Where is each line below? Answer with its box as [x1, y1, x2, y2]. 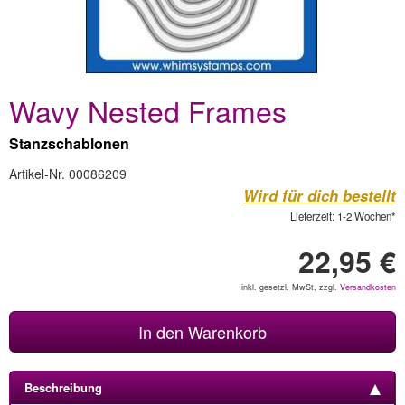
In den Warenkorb [138, 320, 267, 344]
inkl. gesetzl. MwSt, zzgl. [241, 281, 340, 293]
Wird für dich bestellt [243, 184, 396, 206]
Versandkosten [340, 281, 396, 293]
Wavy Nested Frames [9, 89, 287, 131]
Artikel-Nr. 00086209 [9, 165, 127, 183]
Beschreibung [24, 379, 102, 396]
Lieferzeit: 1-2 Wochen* [290, 209, 396, 223]
